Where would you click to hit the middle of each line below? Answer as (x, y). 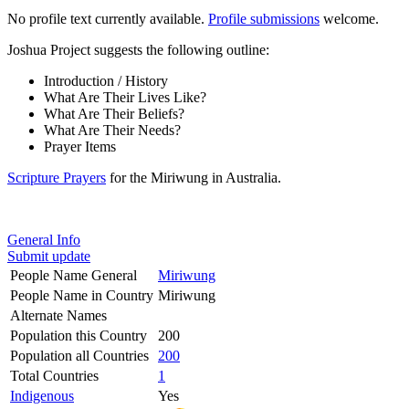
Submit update (49, 256)
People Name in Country (82, 295)
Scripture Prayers (57, 177)
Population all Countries (79, 355)
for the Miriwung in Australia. (194, 177)
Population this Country (79, 335)
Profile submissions (264, 18)
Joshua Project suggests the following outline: (138, 49)
